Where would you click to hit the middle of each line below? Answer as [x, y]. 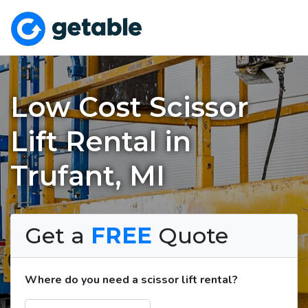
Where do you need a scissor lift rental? [131, 279]
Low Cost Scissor [130, 107]
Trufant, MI [88, 175]
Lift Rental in [101, 141]
